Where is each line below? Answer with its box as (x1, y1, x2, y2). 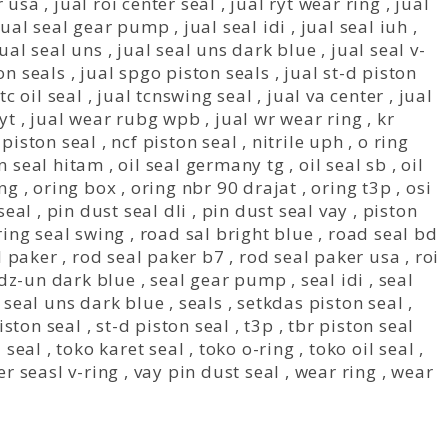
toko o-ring (198, 337, 295, 360)
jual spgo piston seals (80, 61, 270, 84)
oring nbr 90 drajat (130, 176, 297, 199)
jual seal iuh (300, 15, 408, 38)
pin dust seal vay (201, 199, 349, 222)
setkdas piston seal (237, 291, 404, 314)
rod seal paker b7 (71, 245, 225, 268)
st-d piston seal (96, 314, 230, 337)
